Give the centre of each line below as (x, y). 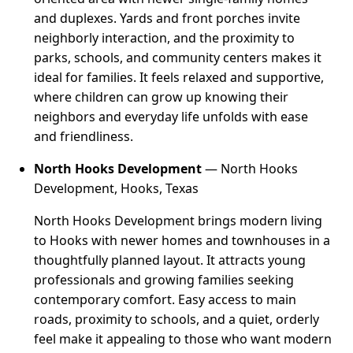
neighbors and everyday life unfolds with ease (171, 116)
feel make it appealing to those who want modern (183, 338)
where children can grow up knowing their (162, 97)
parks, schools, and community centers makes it (178, 57)
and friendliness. (84, 136)
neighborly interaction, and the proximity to (165, 37)
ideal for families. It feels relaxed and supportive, (179, 77)
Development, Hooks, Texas (117, 188)
